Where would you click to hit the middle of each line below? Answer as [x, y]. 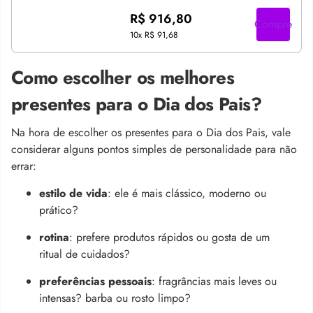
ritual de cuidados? [85, 254]
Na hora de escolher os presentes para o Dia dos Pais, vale [151, 133]
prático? [59, 210]
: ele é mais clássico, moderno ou [187, 194]
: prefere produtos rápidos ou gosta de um [169, 238]
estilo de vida [73, 194]
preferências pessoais [95, 282]
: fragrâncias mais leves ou [214, 282]
